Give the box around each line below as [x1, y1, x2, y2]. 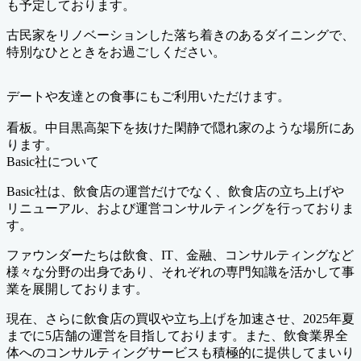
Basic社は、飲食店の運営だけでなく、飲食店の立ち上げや [6, 184, 344, 198]
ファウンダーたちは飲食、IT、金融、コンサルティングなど [6, 247, 354, 262]
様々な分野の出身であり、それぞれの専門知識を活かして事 [6, 264, 355, 279]
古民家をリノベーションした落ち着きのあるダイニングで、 [6, 27, 355, 42]
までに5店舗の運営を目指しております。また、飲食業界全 [6, 328, 348, 342]
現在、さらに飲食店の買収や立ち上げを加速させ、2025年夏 [6, 311, 355, 326]
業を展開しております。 [6, 281, 148, 296]
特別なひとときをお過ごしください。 [6, 44, 226, 59]
